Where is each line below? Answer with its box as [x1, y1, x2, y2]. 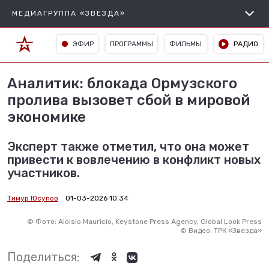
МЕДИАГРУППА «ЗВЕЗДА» [12, 9, 125, 17]
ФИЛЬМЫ [169, 39, 202, 48]
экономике [7, 109, 86, 125]
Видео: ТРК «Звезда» [189, 226, 262, 235]
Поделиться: [7, 250, 79, 264]
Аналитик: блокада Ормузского [7, 75, 237, 92]
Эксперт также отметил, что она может [7, 139, 249, 154]
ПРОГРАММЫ [110, 39, 154, 48]
